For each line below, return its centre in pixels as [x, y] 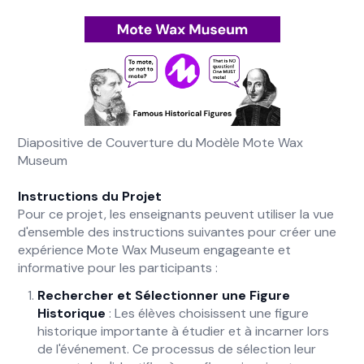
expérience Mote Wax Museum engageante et [155, 250]
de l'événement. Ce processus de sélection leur [177, 349]
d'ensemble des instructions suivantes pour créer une [178, 232]
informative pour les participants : [118, 268]
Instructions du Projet [90, 196]
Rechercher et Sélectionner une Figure [164, 295]
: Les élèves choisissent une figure [208, 313]
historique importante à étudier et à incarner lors [184, 331]
